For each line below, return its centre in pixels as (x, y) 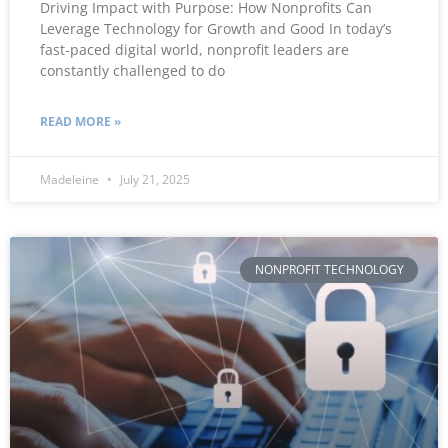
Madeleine (71, 179)
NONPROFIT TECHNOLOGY (329, 270)
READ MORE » (80, 121)
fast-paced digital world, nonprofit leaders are (194, 49)
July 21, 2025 (153, 179)
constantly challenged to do (132, 70)
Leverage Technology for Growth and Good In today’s (216, 28)
